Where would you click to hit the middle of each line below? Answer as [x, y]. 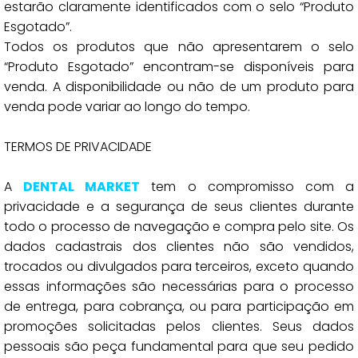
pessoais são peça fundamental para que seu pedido [179, 346]
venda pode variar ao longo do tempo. [127, 107]
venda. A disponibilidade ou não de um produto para [179, 87]
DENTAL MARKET [82, 187]
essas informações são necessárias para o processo [179, 286]
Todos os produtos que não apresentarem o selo [179, 47]
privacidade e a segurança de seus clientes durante [179, 207]
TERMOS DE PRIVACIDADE [78, 147]
